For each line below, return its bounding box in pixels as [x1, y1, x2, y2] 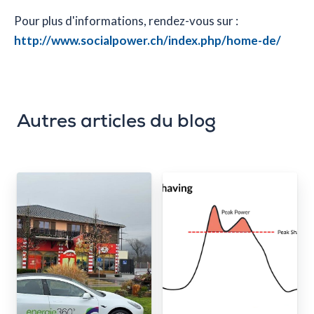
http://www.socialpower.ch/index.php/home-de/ [14, 33, 281, 48]
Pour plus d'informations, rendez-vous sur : [14, 13, 238, 29]
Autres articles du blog [17, 113, 216, 132]
